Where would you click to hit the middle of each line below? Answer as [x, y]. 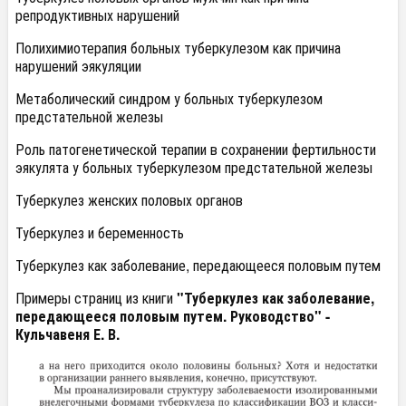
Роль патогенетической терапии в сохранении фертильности [196, 149]
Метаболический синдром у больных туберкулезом [169, 98]
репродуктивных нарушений [97, 15]
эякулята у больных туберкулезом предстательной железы [194, 167]
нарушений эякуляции [78, 66]
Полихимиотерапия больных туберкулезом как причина [178, 48]
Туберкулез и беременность [100, 232]
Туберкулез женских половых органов [129, 200]
